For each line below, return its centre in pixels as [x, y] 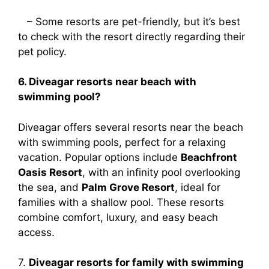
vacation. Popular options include [99, 157]
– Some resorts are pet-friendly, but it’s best [129, 21]
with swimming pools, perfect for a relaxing [122, 142]
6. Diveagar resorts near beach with [107, 82]
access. [36, 232]
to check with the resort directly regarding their [131, 36]
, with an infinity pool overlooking [161, 172]
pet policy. [42, 51]
